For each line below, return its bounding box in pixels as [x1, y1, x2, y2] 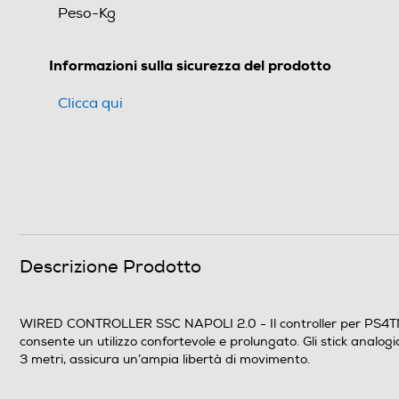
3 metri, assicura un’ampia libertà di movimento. [20, 352, 310, 368]
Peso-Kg [58, 4, 116, 23]
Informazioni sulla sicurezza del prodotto [49, 56, 331, 76]
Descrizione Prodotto [20, 256, 201, 279]
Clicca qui [58, 94, 123, 113]
